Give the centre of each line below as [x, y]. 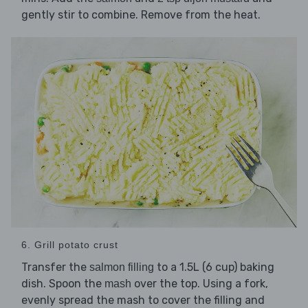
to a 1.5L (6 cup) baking [214, 267]
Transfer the [55, 267]
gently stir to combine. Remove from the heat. [141, 15]
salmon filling [122, 267]
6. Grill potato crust [70, 245]
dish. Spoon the [63, 284]
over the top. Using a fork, [200, 284]
